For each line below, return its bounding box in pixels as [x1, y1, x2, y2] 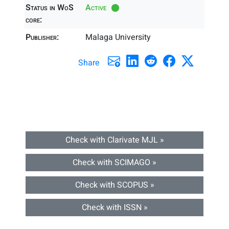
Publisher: [26, 31, 59, 43]
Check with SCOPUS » [75, 179, 154, 191]
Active [85, 2, 107, 14]
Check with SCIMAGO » [73, 156, 156, 169]
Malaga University [85, 31, 151, 43]
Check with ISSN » [81, 201, 148, 214]
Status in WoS [26, 2, 74, 14]
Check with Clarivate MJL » [65, 134, 164, 146]
